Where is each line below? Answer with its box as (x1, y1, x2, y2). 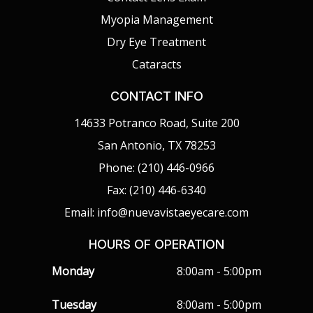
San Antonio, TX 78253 (97, 137, 216, 153)
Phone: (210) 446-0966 (99, 159, 214, 175)
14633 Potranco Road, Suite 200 (73, 115, 240, 131)
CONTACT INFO (110, 88, 203, 103)
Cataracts (131, 56, 182, 72)
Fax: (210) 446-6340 (107, 182, 206, 198)
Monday (52, 263, 94, 279)
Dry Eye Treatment (107, 34, 206, 50)
